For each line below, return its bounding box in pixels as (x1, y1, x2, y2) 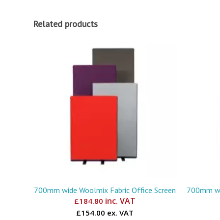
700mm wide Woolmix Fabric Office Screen (34, 185, 176, 195)
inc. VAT (103, 195, 136, 206)
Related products (33, 18, 98, 30)
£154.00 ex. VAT (76, 207, 134, 218)
